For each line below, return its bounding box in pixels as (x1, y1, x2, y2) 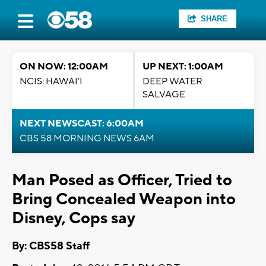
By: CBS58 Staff (12, 239, 90, 254)
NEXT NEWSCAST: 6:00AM (20, 118, 144, 129)
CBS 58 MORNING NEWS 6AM (20, 132, 154, 144)
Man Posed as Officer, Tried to (12, 170, 232, 191)
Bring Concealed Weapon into (12, 189, 236, 210)
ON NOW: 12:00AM (20, 61, 108, 72)
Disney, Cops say (12, 208, 135, 229)
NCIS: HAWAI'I (20, 75, 83, 87)
